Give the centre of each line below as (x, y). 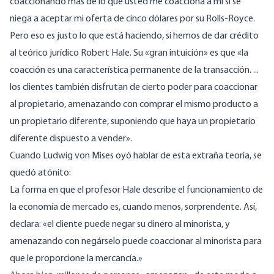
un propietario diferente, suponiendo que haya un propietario (133, 122)
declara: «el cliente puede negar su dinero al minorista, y (120, 225)
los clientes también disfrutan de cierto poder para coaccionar (134, 88)
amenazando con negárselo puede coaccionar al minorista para (136, 242)
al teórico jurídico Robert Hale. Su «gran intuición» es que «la (129, 54)
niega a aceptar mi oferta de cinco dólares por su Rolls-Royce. (132, 19)
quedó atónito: (40, 173)
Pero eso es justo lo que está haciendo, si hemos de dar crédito (134, 36)
